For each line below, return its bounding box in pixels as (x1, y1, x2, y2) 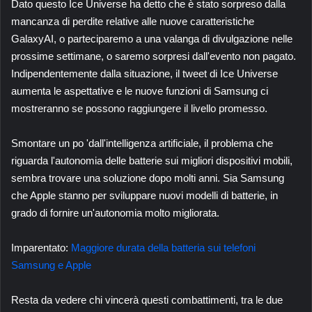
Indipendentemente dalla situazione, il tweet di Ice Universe (11, 67, 278, 79)
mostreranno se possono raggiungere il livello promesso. (11, 102, 267, 114)
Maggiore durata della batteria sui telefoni (71, 241, 256, 253)
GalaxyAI (11, 32, 54, 45)
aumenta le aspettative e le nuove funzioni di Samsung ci (11, 84, 268, 97)
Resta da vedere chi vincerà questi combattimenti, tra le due (11, 293, 283, 306)
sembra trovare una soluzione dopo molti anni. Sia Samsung (11, 171, 284, 184)
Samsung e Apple (11, 258, 91, 271)
